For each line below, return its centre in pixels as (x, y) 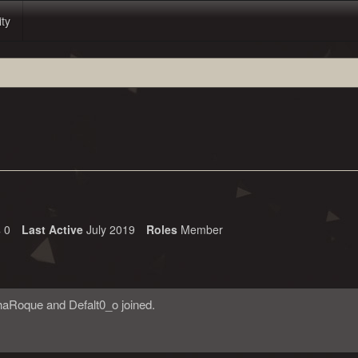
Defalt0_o (93, 304)
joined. (137, 304)
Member (202, 229)
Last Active (52, 229)
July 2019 (111, 229)
